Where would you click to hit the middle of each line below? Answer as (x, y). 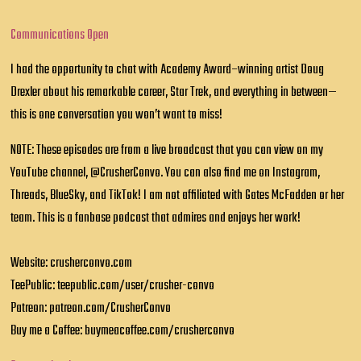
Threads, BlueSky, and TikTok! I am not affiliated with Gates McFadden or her (178, 196)
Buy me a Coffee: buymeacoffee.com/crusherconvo (123, 331)
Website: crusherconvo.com (72, 263)
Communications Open (60, 35)
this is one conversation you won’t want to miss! (117, 115)
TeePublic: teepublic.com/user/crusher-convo (113, 286)
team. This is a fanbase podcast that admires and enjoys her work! (157, 218)
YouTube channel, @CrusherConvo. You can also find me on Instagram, (166, 173)
